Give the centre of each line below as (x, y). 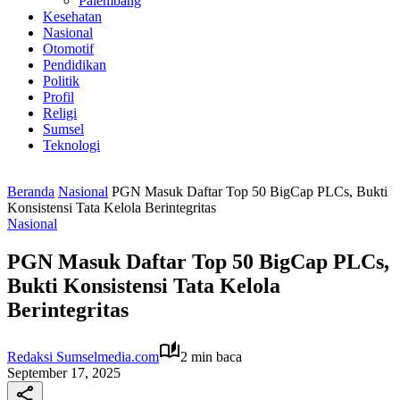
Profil (58, 97)
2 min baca (211, 356)
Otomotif (68, 49)
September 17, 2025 (64, 372)
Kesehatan (72, 17)
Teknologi (71, 145)
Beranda (31, 192)
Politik (61, 81)
